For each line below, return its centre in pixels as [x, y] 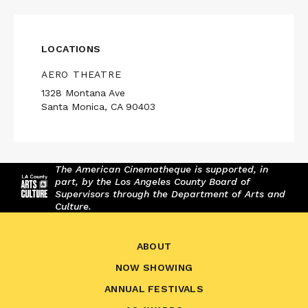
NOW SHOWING [154, 268]
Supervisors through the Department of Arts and [170, 194]
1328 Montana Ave [83, 93]
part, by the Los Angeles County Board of [153, 182]
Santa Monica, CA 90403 [98, 107]
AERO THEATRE [81, 75]
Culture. [73, 207]
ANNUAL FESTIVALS [154, 289]
